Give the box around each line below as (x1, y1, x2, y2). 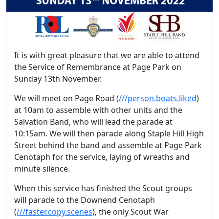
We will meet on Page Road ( (14, 93, 119, 104)
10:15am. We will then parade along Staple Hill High (14, 128, 204, 139)
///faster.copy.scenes (17, 206, 92, 218)
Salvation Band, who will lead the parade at (14, 116, 173, 128)
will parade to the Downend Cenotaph (14, 195, 155, 206)
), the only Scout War (92, 206, 169, 218)
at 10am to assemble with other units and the (14, 105, 182, 116)
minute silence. (14, 163, 70, 175)
